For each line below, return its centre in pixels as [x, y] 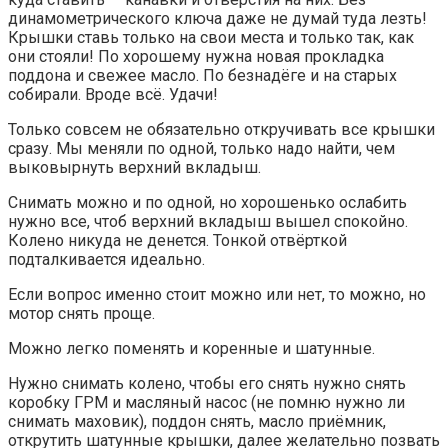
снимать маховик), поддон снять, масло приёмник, [197, 421]
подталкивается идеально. [106, 259]
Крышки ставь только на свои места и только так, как [211, 37]
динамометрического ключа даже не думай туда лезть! [217, 18]
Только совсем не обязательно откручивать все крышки [221, 129]
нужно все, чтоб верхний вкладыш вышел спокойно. [208, 221]
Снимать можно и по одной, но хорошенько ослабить [207, 202]
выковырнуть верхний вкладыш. [134, 167]
